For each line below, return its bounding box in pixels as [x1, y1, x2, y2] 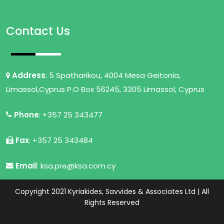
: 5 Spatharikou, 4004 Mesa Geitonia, [45, 70, 181, 81]
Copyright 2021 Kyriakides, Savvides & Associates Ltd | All [14, 186, 209, 197]
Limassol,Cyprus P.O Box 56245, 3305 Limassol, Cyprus [6, 84, 205, 95]
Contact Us [6, 22, 70, 39]
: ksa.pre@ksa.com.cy [37, 160, 116, 171]
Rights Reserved [84, 197, 139, 208]
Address [12, 70, 46, 81]
